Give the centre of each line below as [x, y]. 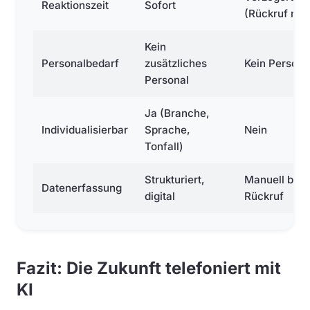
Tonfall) [164, 146]
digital [160, 196]
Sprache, [167, 130]
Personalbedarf [80, 63]
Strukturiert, [175, 180]
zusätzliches [176, 63]
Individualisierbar [85, 130]
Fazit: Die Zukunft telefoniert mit [149, 268]
